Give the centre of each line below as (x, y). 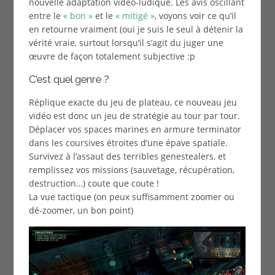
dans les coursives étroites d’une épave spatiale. (128, 142)
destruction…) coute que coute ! (94, 183)
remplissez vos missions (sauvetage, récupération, (131, 169)
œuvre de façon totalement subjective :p (112, 56)
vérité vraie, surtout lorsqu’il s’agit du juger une (126, 42)
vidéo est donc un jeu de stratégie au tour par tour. (134, 115)
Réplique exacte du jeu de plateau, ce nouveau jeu (133, 102)
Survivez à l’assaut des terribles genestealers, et (127, 156)
